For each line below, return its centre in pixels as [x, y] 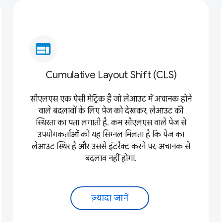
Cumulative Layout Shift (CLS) [111, 75]
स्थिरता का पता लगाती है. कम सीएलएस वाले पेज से [111, 123]
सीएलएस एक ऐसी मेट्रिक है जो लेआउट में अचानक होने [111, 99]
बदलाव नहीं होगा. [111, 159]
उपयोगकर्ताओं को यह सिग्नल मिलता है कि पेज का [111, 135]
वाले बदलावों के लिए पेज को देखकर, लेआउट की [111, 111]
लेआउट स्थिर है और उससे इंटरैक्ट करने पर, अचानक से [111, 147]
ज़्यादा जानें [110, 198]
